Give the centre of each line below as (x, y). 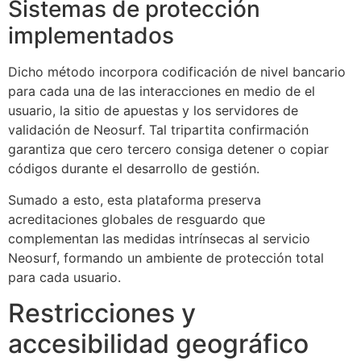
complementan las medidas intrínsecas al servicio (159, 238)
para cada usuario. (64, 277)
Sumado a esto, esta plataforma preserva (135, 199)
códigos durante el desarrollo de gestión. (134, 169)
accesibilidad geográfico (158, 343)
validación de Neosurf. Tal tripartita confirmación (158, 130)
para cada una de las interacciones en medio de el (162, 91)
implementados (91, 36)
